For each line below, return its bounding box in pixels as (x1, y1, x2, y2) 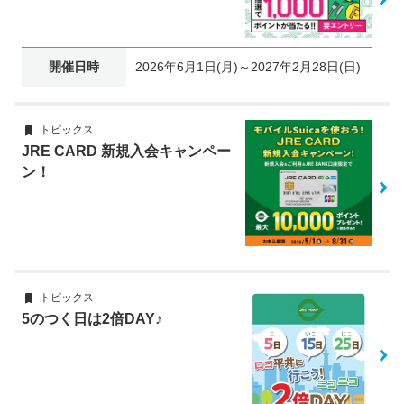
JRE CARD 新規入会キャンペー (22, 143, 231, 159)
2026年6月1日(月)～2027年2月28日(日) (135, 60, 361, 74)
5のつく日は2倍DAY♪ (22, 311, 162, 326)
